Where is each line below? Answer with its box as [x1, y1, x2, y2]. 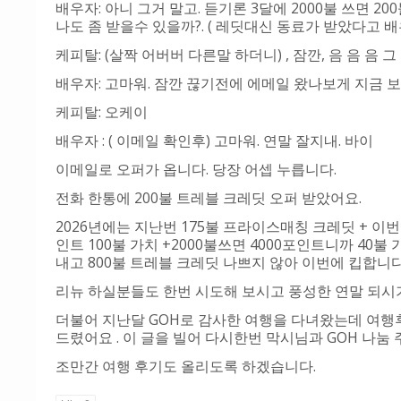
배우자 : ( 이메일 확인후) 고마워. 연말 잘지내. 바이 [55, 131, 373, 151]
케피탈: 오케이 [55, 102, 148, 123]
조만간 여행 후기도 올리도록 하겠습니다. [55, 356, 320, 377]
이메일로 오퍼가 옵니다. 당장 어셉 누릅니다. [55, 159, 344, 180]
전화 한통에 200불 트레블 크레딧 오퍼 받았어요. [55, 188, 362, 209]
